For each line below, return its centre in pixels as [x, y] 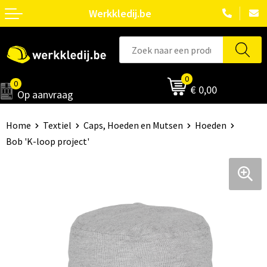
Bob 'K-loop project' [47, 141]
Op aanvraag [45, 94]
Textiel [57, 125]
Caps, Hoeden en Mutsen [133, 125]
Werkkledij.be [120, 13]
